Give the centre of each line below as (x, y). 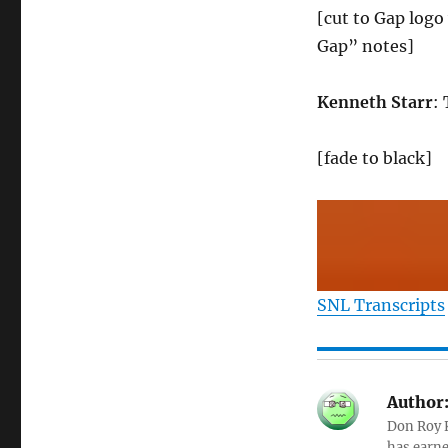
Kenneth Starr (374, 102)
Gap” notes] (365, 46)
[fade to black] (374, 158)
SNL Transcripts (380, 305)
